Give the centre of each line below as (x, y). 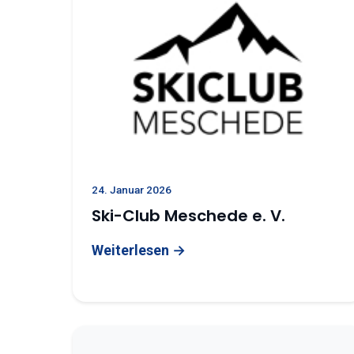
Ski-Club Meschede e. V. (188, 216)
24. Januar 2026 (132, 190)
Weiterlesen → (139, 250)
